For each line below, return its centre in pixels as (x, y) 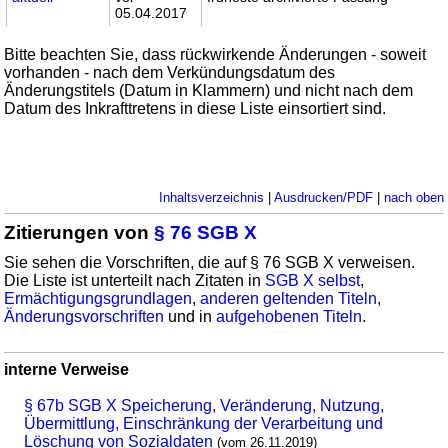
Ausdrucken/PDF (323, 198)
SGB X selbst (313, 281)
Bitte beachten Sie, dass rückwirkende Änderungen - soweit (215, 55)
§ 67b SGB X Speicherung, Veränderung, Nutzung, (204, 406)
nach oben (413, 198)
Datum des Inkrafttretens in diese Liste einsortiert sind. (195, 109)
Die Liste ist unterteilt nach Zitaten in (135, 281)
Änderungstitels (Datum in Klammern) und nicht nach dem (209, 91)
